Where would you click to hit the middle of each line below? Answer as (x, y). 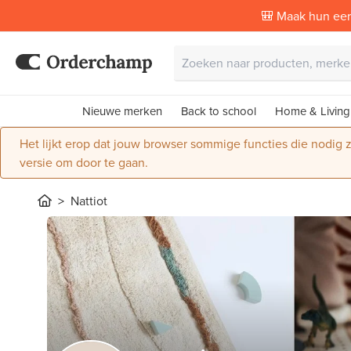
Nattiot (89, 201)
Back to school (219, 111)
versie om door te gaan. (84, 162)
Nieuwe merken (122, 111)
